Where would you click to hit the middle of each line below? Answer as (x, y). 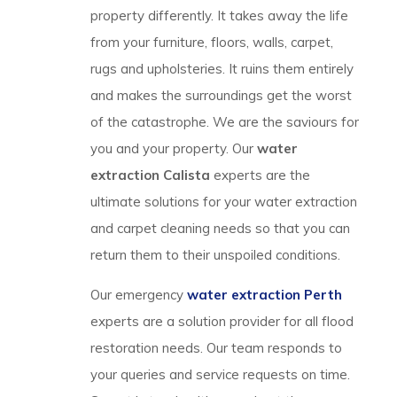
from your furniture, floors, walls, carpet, (212, 42)
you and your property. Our (174, 148)
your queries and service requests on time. (220, 374)
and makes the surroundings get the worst (221, 95)
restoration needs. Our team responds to (216, 348)
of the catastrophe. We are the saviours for (225, 122)
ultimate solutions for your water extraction (224, 202)
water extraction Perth (265, 295)
